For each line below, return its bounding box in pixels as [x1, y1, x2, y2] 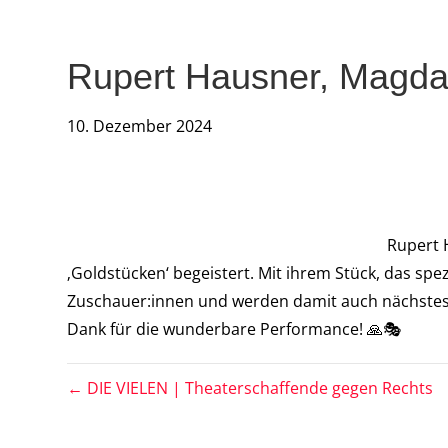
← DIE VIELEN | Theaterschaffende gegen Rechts [67, 376, 434, 399]
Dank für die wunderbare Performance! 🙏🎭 [67, 317, 402, 340]
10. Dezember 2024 [67, 114, 213, 137]
